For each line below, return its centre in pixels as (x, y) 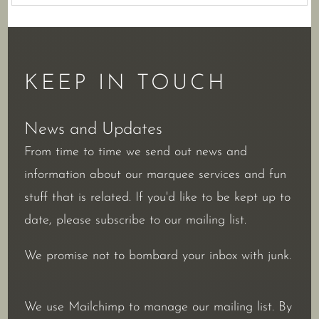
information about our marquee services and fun (156, 175)
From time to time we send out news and (136, 152)
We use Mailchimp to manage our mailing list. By (158, 308)
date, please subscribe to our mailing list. (136, 221)
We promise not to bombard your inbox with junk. (158, 256)
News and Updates (94, 130)
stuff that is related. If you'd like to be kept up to (158, 198)
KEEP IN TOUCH (126, 84)
